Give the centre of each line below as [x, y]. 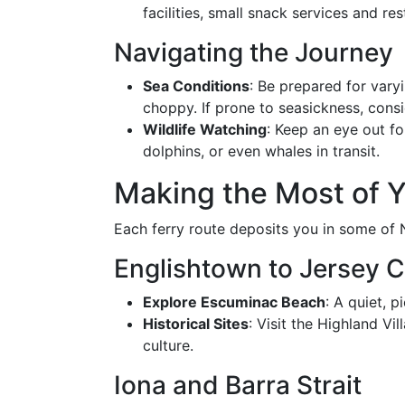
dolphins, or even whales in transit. [261, 151]
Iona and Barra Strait [238, 385]
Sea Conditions [196, 86]
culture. [168, 345]
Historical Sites [196, 324]
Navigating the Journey [254, 52]
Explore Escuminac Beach [234, 302]
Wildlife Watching [205, 129]
